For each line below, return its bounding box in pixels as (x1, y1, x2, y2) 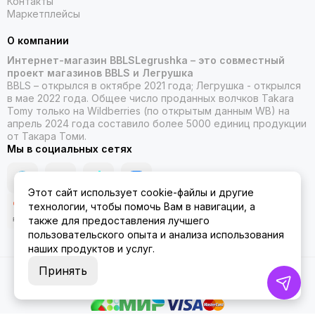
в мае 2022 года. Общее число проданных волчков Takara (7, 92, 294, 104)
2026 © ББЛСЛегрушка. (81, 272, 184, 283)
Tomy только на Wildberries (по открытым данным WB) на (7, 105, 290, 117)
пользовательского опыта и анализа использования (28, 229, 284, 240)
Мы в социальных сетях (7, 143, 132, 155)
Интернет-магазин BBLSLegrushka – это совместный (7, 54, 285, 66)
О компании (7, 34, 69, 46)
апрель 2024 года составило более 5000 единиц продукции (7, 117, 307, 129)
